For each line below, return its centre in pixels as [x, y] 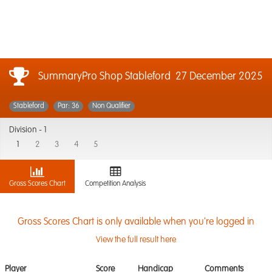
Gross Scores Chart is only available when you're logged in [136, 222]
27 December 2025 [219, 76]
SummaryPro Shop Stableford [104, 76]
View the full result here [136, 240]
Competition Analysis [115, 184]
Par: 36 [68, 106]
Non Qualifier [111, 106]
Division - [26, 130]
